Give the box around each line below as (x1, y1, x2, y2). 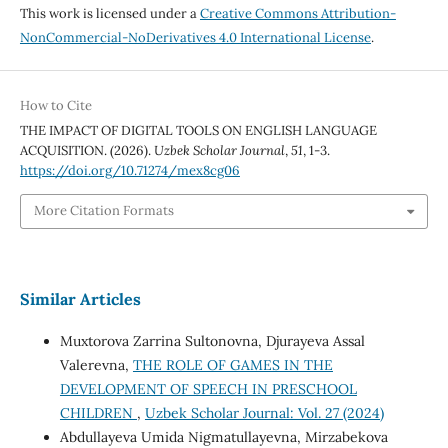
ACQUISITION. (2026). (19, 142, 154, 160)
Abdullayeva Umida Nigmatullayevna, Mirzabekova (59, 427, 388, 446)
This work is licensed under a (19, 5, 200, 23)
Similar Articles (19, 288, 141, 309)
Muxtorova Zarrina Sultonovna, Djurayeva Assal (59, 331, 365, 350)
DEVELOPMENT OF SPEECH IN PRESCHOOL (59, 379, 357, 398)
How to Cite (19, 97, 92, 115)
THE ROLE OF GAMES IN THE (132, 355, 333, 374)
